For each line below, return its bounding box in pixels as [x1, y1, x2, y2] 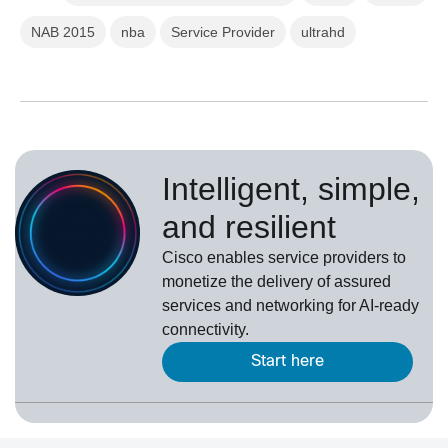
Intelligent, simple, [162, 171, 420, 208]
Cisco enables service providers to [162, 249, 406, 267]
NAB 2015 [31, 24, 95, 41]
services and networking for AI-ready [162, 297, 419, 315]
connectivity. [162, 321, 249, 339]
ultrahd [301, 24, 345, 41]
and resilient [162, 209, 336, 246]
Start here [251, 354, 324, 370]
